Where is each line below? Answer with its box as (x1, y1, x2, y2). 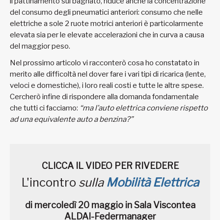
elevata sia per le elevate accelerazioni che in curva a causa (10, 30, 204, 40)
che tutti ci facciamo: (10, 103, 80, 112)
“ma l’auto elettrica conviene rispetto (80, 103, 208, 112)
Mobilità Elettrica (106, 175, 199, 190)
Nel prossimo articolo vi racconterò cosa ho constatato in (10, 58, 199, 67)
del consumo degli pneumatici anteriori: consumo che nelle (10, 8, 203, 17)
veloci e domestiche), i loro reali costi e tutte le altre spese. (10, 81, 204, 90)
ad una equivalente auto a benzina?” (10, 114, 133, 124)
